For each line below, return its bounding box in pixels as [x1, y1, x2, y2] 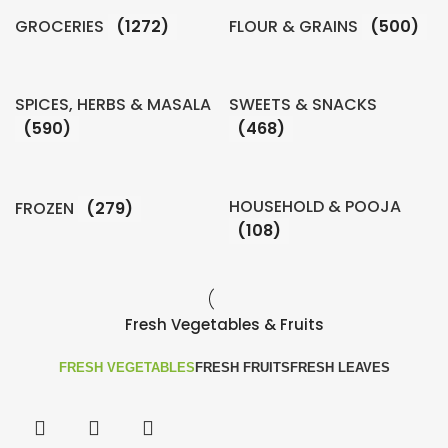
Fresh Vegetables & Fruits [124, 314, 324, 336]
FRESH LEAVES [289, 360, 390, 376]
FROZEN [15, 197, 78, 221]
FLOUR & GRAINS [229, 15, 362, 39]
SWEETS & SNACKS [229, 93, 377, 117]
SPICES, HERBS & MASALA [15, 93, 211, 117]
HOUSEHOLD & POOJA [229, 195, 401, 219]
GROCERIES [15, 15, 108, 39]
